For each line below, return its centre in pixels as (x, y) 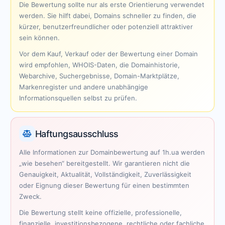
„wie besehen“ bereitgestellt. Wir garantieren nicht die (104, 163)
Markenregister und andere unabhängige (84, 87)
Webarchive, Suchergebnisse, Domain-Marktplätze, (99, 76)
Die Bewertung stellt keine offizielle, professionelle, (100, 212)
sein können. (39, 38)
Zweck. (30, 196)
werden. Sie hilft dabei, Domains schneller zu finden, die (108, 16)
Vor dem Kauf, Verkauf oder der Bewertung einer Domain (108, 54)
